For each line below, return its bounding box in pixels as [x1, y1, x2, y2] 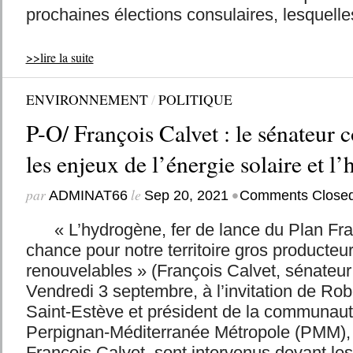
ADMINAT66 [48, 188, 128, 203]
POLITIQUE [158, 90, 232, 109]
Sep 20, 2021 [143, 188, 229, 203]
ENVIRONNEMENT [25, 90, 148, 109]
